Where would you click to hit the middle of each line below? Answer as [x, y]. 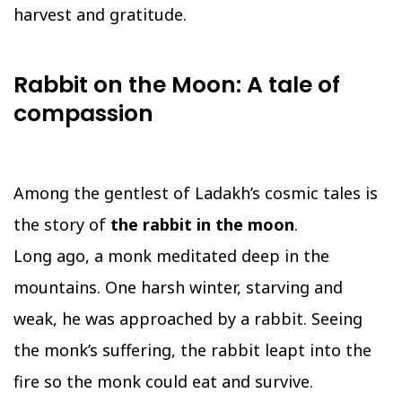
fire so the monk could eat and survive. [163, 382]
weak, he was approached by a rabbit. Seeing [188, 319]
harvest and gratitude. [100, 15]
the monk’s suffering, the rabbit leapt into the [192, 350]
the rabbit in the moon [202, 225]
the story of [62, 225]
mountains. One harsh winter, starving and [178, 288]
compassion [83, 114]
